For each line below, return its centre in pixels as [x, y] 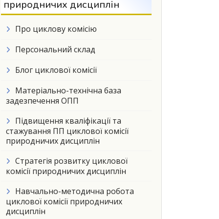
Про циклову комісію [56, 29]
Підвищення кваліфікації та [68, 121]
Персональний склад [55, 49]
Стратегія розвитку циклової [71, 161]
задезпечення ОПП [42, 101]
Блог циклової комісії [56, 70]
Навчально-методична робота [75, 191]
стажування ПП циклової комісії [67, 131]
